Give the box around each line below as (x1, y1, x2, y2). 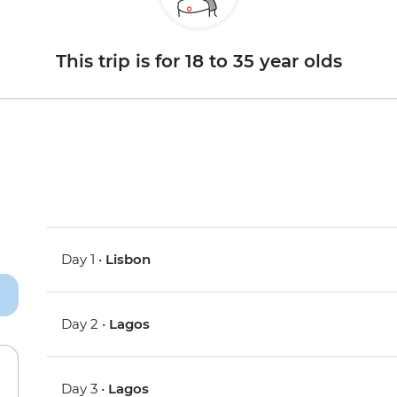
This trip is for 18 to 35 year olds (55, 51, 342, 73)
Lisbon (105, 251, 152, 269)
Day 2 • (61, 315, 110, 333)
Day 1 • (61, 251, 106, 269)
